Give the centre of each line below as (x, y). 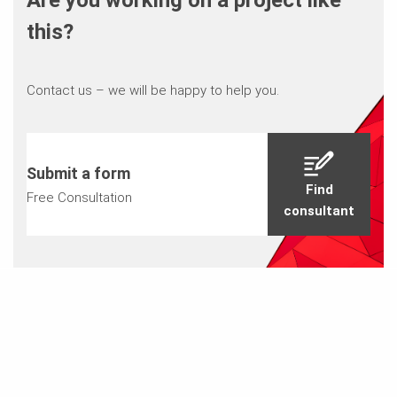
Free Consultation (79, 198)
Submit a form (78, 174)
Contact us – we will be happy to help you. (152, 91)
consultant (319, 211)
